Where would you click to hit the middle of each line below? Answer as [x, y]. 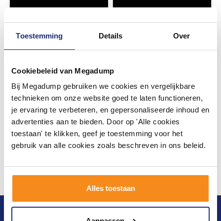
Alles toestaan [110, 188]
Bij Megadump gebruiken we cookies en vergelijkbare [103, 86]
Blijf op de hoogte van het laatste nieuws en [99, 214]
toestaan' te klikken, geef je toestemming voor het [97, 133]
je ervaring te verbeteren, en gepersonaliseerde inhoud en [110, 110]
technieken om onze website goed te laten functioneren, [107, 98]
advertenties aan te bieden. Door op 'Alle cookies [96, 122]
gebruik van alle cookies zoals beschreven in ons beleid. [109, 145]
